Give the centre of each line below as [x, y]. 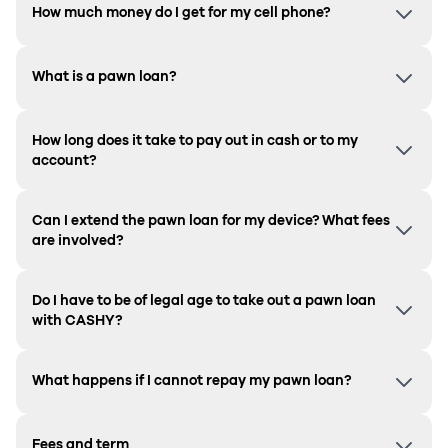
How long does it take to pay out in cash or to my [195, 139]
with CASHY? [77, 319]
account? [64, 159]
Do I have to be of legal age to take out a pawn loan [204, 299]
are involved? [77, 239]
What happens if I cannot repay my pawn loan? [191, 379]
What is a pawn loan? [104, 75]
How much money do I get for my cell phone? [181, 11]
